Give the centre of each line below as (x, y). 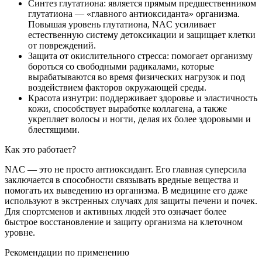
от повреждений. (62, 46)
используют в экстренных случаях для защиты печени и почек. (131, 201)
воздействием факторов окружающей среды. (117, 88)
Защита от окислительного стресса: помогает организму (140, 56)
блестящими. (54, 130)
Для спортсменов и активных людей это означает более (116, 212)
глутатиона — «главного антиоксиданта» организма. (134, 14)
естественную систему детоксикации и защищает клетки (142, 35)
